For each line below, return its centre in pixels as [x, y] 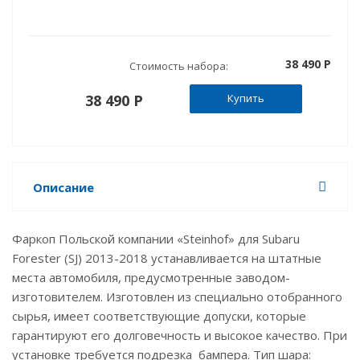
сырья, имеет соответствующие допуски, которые [159, 316]
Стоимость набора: [179, 66]
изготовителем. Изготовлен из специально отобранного [177, 297]
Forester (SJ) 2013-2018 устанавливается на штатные [167, 258]
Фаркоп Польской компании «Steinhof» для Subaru [156, 239]
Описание [63, 188]
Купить [246, 98]
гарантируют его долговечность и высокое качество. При [180, 335]
